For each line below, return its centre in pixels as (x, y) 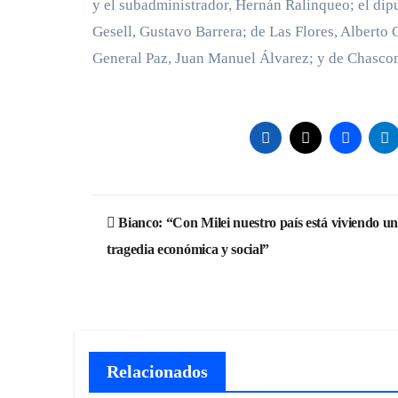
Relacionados (157, 371)
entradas (144, 284)
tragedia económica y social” (188, 249)
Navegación (162, 211)
